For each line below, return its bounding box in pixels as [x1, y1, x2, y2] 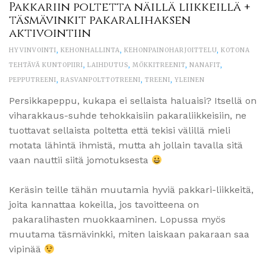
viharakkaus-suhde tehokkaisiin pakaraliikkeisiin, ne [9, 110, 246, 122]
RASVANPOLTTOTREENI [61, 76, 141, 84]
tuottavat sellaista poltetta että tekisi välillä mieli [9, 125, 230, 137]
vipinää [9, 243, 44, 255]
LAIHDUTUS [87, 61, 128, 69]
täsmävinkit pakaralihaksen [9, 12, 191, 28]
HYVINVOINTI [9, 46, 56, 55]
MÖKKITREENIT [132, 61, 185, 69]
